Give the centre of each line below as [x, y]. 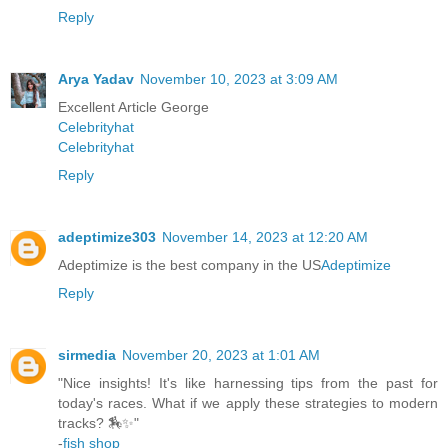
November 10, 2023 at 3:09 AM [239, 78]
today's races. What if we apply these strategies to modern [248, 402]
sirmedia [87, 354]
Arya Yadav [96, 78]
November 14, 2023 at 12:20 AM [265, 236]
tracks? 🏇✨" [98, 422]
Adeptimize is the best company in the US [189, 264]
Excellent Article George [133, 106]
